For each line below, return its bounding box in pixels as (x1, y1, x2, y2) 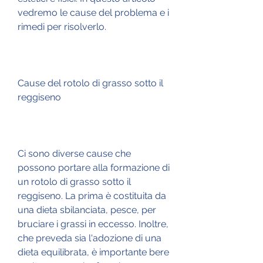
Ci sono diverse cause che (18, 147, 131, 159)
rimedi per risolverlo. (18, 21, 106, 32)
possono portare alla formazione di (18, 161, 170, 173)
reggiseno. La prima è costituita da (18, 190, 166, 201)
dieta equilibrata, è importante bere (18, 246, 169, 258)
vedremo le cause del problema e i (18, 6, 169, 18)
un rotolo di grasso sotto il (18, 176, 131, 187)
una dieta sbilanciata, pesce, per (18, 204, 156, 215)
